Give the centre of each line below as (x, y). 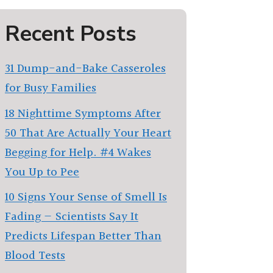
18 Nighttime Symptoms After (83, 114)
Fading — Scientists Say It (72, 217)
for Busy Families (51, 88)
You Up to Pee (42, 172)
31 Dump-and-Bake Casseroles (85, 69)
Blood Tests (35, 256)
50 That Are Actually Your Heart (88, 133)
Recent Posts (71, 34)
